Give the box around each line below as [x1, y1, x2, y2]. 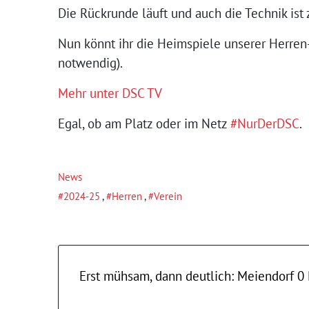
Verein [154, 190, 182, 203]
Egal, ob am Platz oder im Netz [58, 115, 230, 132]
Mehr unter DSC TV [58, 85, 162, 102]
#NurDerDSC [230, 115, 299, 132]
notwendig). [58, 54, 123, 72]
